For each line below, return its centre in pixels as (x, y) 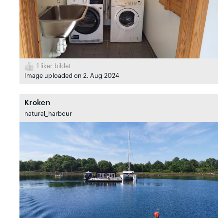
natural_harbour (48, 114)
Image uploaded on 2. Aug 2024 (72, 76)
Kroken (37, 103)
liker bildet (55, 66)
